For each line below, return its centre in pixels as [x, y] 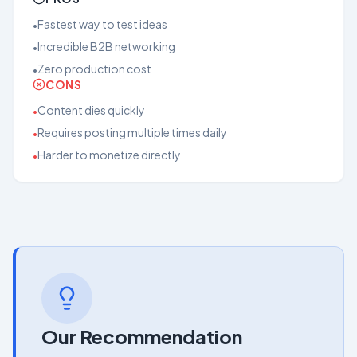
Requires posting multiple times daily [132, 132]
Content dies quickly [91, 110]
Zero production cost [94, 69]
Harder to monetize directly [109, 155]
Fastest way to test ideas [102, 24]
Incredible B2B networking [106, 46]
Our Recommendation [142, 336]
